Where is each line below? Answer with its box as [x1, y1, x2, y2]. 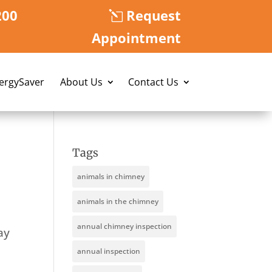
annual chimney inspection [77, 221, 172, 232]
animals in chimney [77, 171, 145, 182]
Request [126, 5, 182, 24]
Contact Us [127, 75, 178, 89]
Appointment [92, 28, 182, 47]
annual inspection [77, 246, 141, 257]
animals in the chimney [77, 196, 159, 207]
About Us [59, 75, 103, 89]
